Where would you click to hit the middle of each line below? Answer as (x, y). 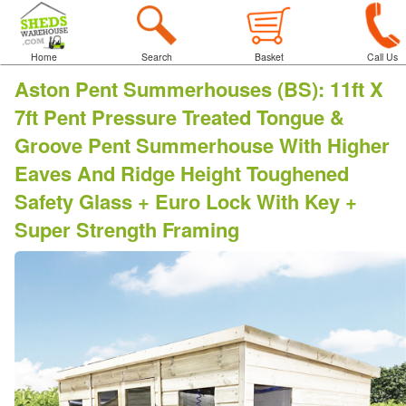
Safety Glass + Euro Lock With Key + (186, 201)
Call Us (382, 57)
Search (156, 57)
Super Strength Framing (127, 229)
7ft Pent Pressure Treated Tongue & (179, 117)
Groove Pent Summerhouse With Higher (202, 145)
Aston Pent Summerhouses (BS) (166, 89)
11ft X (357, 89)
